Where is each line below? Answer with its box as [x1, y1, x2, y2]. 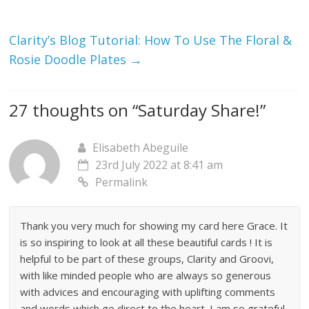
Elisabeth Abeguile [92, 139, 189, 155]
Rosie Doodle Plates [9, 50, 130, 68]
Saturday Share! [138, 98, 261, 121]
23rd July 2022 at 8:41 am [95, 157, 223, 172]
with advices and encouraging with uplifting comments [20, 284, 276, 299]
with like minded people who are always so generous [20, 268, 272, 282]
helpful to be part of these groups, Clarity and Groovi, [20, 251, 275, 266]
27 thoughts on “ [9, 98, 139, 121]
